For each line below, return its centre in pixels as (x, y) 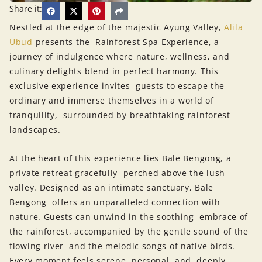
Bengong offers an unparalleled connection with (115, 202)
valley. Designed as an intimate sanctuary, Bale (111, 188)
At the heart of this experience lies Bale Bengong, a (120, 158)
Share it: (26, 8)
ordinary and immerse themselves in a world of (112, 100)
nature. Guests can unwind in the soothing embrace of (129, 217)
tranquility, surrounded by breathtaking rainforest (120, 115)
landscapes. (37, 129)
